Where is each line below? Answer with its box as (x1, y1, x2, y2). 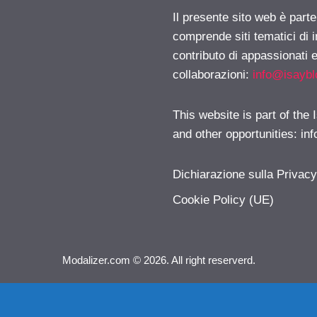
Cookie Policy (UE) (173, 192, 274, 207)
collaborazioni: (173, 68, 253, 82)
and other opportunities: (173, 127, 301, 142)
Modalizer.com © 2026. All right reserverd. (62, 253, 255, 266)
